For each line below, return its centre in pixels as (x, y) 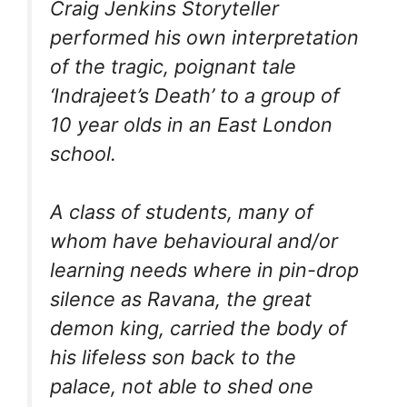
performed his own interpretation (204, 37)
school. (83, 154)
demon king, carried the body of (199, 328)
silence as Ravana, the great (181, 299)
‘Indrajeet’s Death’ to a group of (195, 95)
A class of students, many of (182, 212)
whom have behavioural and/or (194, 241)
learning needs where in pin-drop (204, 270)
